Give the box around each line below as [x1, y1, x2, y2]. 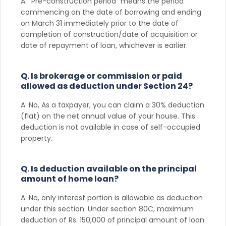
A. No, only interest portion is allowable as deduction [21, 192, 203, 203]
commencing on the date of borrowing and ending [21, 7, 201, 17]
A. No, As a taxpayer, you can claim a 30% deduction [21, 99, 204, 110]
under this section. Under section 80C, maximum [21, 203, 194, 214]
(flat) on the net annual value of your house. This [21, 110, 195, 121]
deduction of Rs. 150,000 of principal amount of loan [21, 214, 204, 225]
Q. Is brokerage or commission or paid [21, 70, 182, 82]
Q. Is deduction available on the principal [21, 162, 197, 175]
